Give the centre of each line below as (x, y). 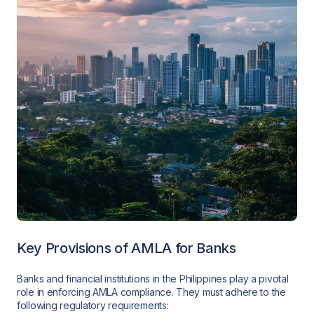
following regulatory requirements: (93, 305)
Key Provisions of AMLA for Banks (127, 248)
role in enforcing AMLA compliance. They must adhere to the (151, 292)
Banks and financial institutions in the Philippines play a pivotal (153, 278)
